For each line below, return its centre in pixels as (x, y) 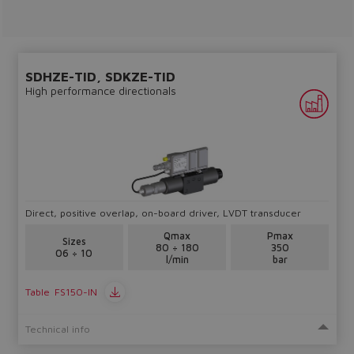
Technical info (57, 330)
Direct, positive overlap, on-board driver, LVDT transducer (163, 213)
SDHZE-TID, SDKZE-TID (100, 76)
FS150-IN (75, 292)
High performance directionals (100, 90)
